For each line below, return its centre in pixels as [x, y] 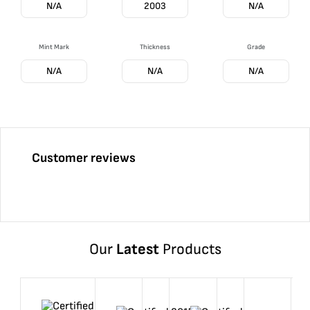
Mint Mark [54, 47]
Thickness [155, 47]
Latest [137, 249]
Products [190, 249]
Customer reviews [84, 158]
